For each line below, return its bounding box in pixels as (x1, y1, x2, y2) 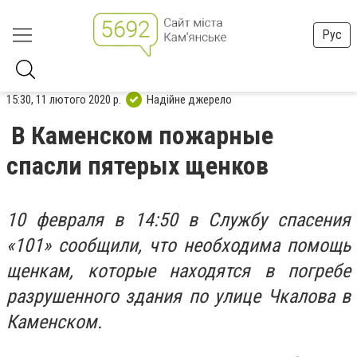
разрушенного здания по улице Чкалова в (6, 285, 351, 308)
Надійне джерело (147, 92, 232, 107)
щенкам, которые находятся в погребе (6, 260, 351, 282)
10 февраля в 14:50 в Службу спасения (6, 209, 351, 231)
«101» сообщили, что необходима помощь (6, 234, 351, 257)
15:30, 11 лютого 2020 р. (6, 92, 121, 107)
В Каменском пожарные (11, 120, 273, 151)
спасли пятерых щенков (6, 151, 269, 181)
